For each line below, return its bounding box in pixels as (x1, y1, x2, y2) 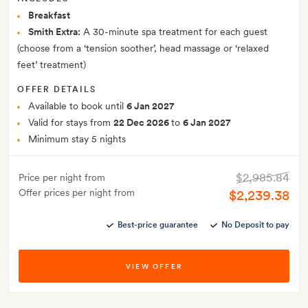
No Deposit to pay (221, 220, 289, 230)
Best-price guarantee (118, 220, 198, 230)
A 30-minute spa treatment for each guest (80, 26, 267, 38)
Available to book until (28, 100, 126, 112)
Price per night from (19, 172, 105, 184)
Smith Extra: (28, 26, 80, 38)
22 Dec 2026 (113, 117, 171, 129)
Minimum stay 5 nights (28, 133, 126, 145)
